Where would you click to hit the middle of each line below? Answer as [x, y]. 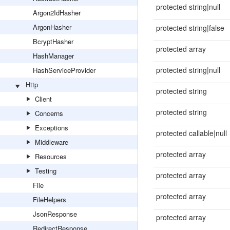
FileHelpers [50, 199]
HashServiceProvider [64, 70]
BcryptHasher [53, 41]
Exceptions [52, 128]
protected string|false [190, 28]
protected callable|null [191, 133]
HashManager [53, 56]
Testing [46, 171]
